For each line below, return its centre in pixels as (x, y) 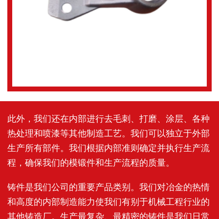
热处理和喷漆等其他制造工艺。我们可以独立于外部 (109, 133)
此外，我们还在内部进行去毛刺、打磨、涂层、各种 (109, 119)
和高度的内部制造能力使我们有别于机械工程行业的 (109, 202)
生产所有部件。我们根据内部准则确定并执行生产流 (109, 148)
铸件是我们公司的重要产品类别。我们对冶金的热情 (109, 187)
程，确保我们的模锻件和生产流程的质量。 (91, 163)
